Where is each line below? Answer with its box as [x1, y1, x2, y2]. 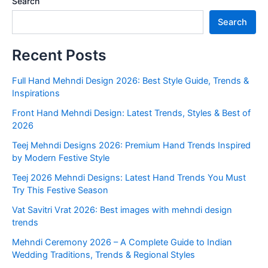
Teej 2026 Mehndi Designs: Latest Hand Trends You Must [12, 172, 246, 183]
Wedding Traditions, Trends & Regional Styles [12, 249, 195, 260]
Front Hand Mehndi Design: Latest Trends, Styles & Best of [12, 107, 251, 118]
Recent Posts [12, 45, 106, 64]
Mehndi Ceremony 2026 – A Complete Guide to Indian [12, 236, 232, 248]
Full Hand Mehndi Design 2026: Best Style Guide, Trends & [12, 75, 249, 86]
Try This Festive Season [12, 184, 108, 196]
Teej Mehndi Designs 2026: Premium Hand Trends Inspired [12, 139, 251, 151]
